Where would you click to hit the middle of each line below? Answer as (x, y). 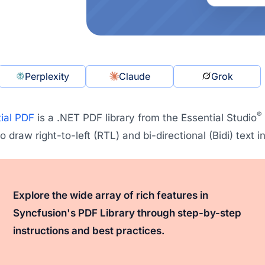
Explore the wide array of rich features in (110, 195)
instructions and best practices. (88, 230)
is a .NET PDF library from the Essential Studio (145, 117)
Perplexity (47, 76)
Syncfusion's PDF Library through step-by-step (127, 213)
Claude (134, 76)
